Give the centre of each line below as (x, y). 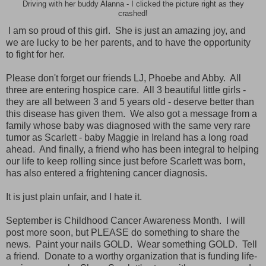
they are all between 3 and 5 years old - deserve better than (130, 102)
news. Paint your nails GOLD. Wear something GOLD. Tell (132, 245)
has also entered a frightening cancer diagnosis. (109, 173)
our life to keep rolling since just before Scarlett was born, (126, 161)
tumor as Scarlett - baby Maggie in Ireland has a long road (127, 138)
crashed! (133, 13)
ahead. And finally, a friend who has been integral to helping (132, 150)
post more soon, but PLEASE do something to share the (123, 233)
